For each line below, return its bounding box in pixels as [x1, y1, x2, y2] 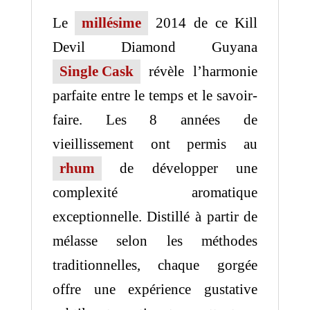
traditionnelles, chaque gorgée [52, 256, 258, 273]
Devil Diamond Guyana [52, 38, 258, 55]
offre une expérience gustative [52, 280, 258, 298]
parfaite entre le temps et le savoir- [52, 86, 258, 104]
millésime [82, 14, 142, 31]
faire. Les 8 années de [52, 111, 258, 128]
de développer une [101, 159, 258, 176]
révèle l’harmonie [140, 62, 258, 80]
